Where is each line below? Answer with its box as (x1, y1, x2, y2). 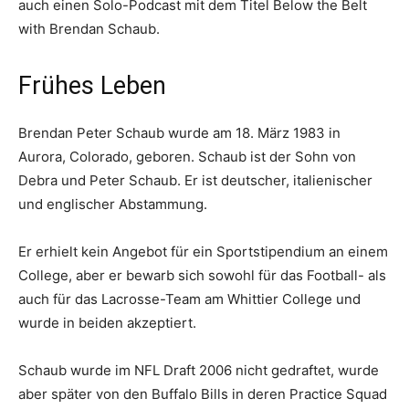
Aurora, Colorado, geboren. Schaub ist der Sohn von (18, 148, 356, 165)
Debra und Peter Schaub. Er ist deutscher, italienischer (18, 172, 372, 189)
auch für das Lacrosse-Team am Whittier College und (18, 290, 361, 308)
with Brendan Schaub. (18, 20, 160, 37)
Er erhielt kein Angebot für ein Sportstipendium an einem (18, 243, 388, 260)
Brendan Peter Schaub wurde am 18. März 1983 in (18, 124, 341, 142)
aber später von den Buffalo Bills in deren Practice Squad (18, 385, 387, 403)
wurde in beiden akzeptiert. (18, 314, 196, 331)
